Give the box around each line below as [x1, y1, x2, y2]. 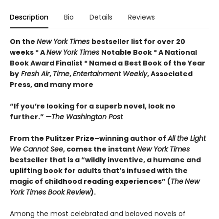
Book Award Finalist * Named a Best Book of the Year [10, 58, 205, 68]
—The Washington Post [45, 111, 123, 122]
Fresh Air [19, 68, 49, 79]
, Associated [147, 68, 193, 79]
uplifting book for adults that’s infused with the [10, 165, 188, 175]
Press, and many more [10, 79, 93, 89]
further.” [10, 111, 45, 122]
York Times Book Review [10, 187, 90, 197]
